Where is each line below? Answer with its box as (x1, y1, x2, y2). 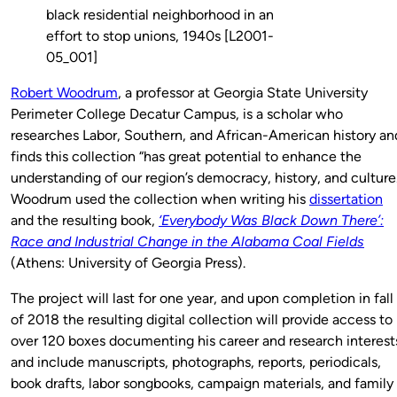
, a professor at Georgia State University (118, 83, 368, 101)
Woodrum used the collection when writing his (11, 190, 309, 207)
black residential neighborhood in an (46, 5, 274, 23)
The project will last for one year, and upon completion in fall (11, 289, 393, 307)
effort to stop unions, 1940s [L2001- (46, 27, 274, 44)
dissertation (309, 190, 383, 207)
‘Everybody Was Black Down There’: (159, 211, 384, 229)
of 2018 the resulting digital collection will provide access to (11, 310, 393, 328)
